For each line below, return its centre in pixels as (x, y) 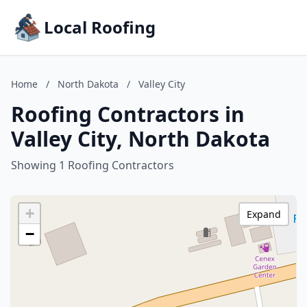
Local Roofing (100, 27)
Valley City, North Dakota (140, 139)
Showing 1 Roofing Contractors (93, 165)
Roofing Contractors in (128, 114)
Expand (264, 214)
